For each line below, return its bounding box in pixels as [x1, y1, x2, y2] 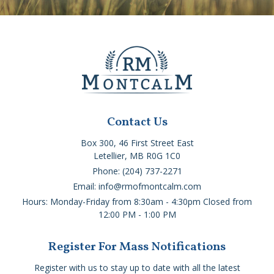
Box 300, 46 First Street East [80, 137, 194, 149]
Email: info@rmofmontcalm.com [73, 180, 201, 193]
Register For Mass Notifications [48, 239, 226, 256]
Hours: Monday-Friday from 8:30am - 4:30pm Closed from [22, 196, 252, 208]
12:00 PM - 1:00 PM [98, 209, 176, 221]
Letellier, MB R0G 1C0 [94, 150, 180, 162]
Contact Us [106, 114, 168, 131]
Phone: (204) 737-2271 [92, 165, 182, 177]
